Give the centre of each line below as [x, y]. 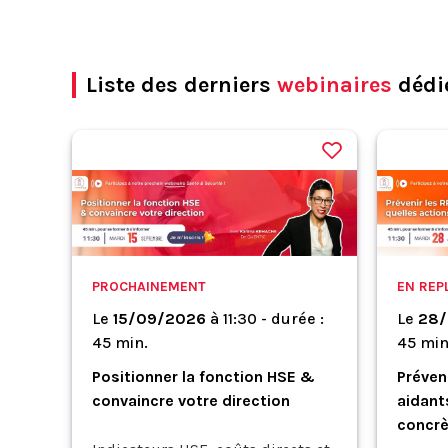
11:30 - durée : [273, 318]
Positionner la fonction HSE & [203, 376]
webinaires [334, 85]
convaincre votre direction [191, 400]
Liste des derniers [181, 85]
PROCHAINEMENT [149, 286]
